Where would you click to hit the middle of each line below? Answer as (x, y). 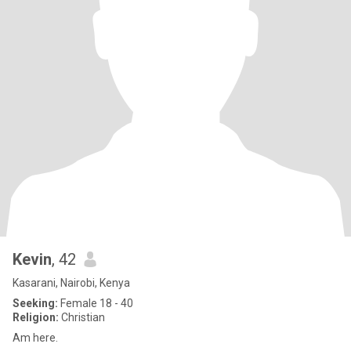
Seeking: (35, 303)
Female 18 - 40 (96, 303)
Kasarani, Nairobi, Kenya (71, 283)
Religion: (36, 317)
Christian (82, 317)
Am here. (35, 338)
